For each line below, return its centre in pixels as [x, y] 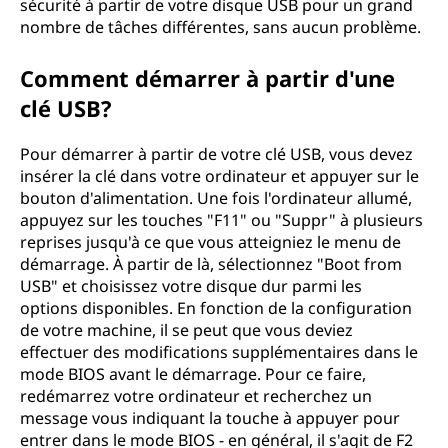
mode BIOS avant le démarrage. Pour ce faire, [193, 374]
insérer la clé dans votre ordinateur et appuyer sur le [219, 176]
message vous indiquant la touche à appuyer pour [210, 418]
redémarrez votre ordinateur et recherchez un [196, 396]
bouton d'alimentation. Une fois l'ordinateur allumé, [216, 198]
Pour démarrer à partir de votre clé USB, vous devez [216, 154]
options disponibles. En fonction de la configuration [216, 308]
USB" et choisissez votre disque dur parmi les [191, 286]
